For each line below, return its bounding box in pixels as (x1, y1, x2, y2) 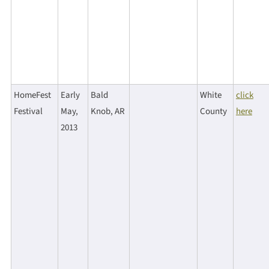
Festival (13, 104, 43, 118)
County (199, 104, 227, 118)
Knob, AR (90, 104, 125, 118)
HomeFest (13, 88, 51, 101)
